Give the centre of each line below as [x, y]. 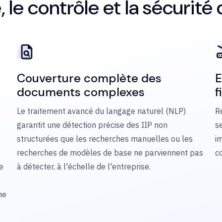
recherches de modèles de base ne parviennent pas [110, 153]
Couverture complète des [89, 78]
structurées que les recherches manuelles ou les [105, 139]
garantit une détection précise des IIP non [92, 125]
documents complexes [81, 92]
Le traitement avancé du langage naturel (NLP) [101, 111]
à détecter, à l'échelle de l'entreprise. [84, 166]
